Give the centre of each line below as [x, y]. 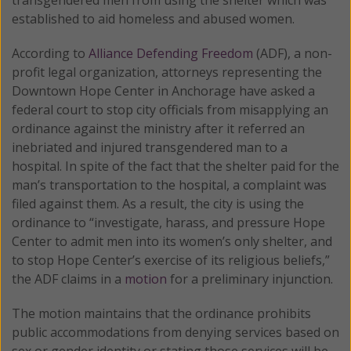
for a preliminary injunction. [250, 279]
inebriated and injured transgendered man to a [150, 147]
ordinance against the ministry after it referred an [158, 128]
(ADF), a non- [293, 53]
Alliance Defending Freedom [171, 53]
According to [50, 53]
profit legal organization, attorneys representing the [167, 72]
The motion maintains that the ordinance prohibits [161, 313]
